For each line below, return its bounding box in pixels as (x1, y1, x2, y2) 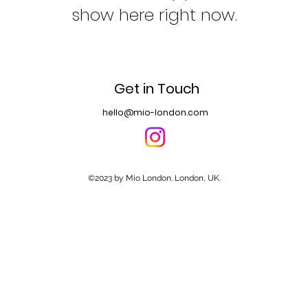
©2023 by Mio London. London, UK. (87, 173, 221, 184)
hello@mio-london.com (102, 107, 208, 119)
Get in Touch (113, 79, 199, 99)
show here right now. (71, 3, 237, 27)
